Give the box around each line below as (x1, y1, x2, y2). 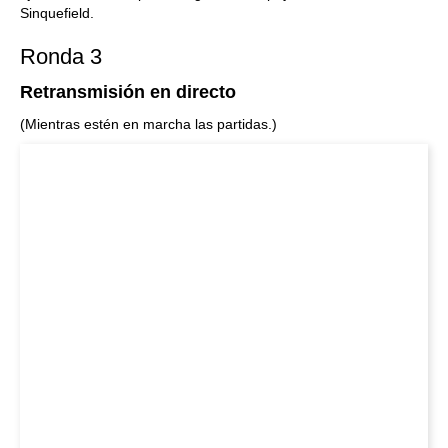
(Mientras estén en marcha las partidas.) (20, 116, 277, 132)
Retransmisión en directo (20, 82, 236, 102)
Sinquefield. (20, 5, 94, 21)
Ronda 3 (20, 44, 102, 69)
